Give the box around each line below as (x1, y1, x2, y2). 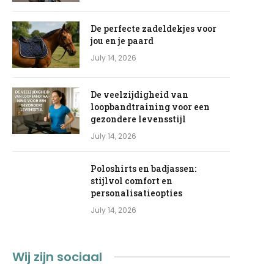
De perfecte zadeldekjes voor (91, 22, 217, 34)
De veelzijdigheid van (91, 88, 189, 100)
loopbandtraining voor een (91, 100, 210, 113)
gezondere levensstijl (91, 113, 187, 125)
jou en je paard (91, 34, 154, 46)
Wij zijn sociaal (12, 248, 103, 265)
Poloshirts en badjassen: (91, 162, 197, 174)
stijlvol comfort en (91, 174, 173, 187)
